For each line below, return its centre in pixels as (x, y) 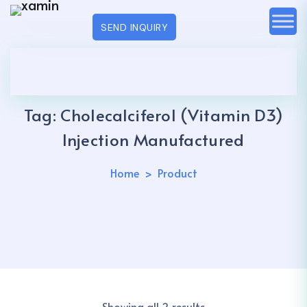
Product (177, 173)
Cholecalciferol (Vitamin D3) (172, 115)
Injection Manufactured (153, 139)
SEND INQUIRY (134, 27)
